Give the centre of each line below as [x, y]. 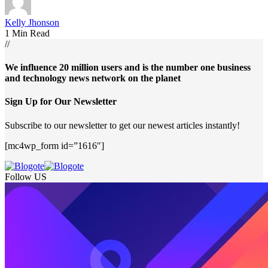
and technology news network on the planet [93, 78]
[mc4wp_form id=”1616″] [54, 145]
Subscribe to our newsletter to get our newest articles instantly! [122, 125]
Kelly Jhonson [32, 22]
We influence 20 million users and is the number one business [128, 68]
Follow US [26, 176]
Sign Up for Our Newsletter [61, 102]
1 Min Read [27, 33]
